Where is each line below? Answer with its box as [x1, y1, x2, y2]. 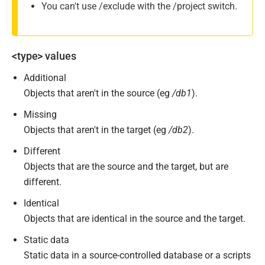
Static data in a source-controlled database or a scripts [24, 250, 251, 261]
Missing [24, 109, 57, 120]
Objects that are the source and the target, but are [24, 161, 228, 172]
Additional [24, 72, 66, 83]
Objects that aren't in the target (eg [24, 124, 169, 135]
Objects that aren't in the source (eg [24, 88, 172, 99]
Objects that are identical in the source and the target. [24, 213, 245, 224]
